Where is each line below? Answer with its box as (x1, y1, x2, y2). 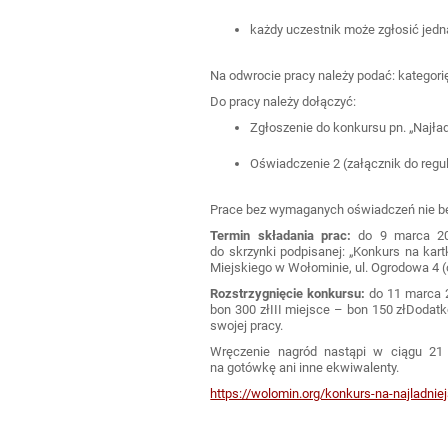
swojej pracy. (210, 317, 284, 333)
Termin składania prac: (210, 227, 352, 243)
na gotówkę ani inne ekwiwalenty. (210, 359, 400, 375)
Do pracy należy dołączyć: (210, 93, 357, 109)
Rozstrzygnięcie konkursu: (210, 285, 366, 301)
